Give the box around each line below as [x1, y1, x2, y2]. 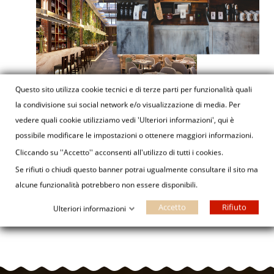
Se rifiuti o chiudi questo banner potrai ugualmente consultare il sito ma [15, 164, 258, 174]
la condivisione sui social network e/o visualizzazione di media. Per [15, 99, 240, 109]
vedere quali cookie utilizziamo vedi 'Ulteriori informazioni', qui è [15, 114, 234, 125]
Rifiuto [222, 201, 246, 212]
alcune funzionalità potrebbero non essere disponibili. [15, 179, 198, 190]
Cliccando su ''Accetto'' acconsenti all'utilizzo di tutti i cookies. [15, 147, 223, 157]
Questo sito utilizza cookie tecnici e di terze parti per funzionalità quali [15, 84, 252, 94]
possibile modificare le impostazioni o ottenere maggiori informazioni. [15, 130, 255, 140]
